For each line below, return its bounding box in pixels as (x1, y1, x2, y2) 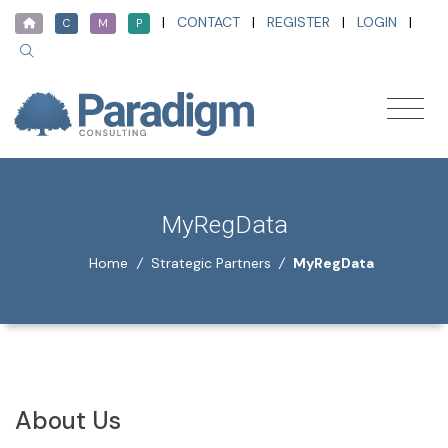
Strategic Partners (150, 253, 271, 272)
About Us (15, 404, 121, 437)
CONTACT (176, 13, 240, 32)
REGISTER (266, 13, 330, 32)
